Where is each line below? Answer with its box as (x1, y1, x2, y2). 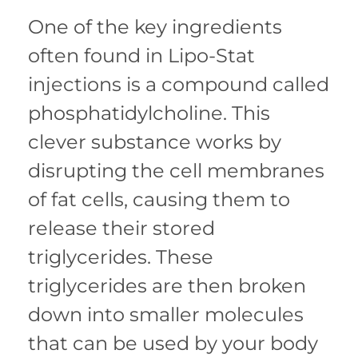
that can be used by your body (28, 332, 318, 356)
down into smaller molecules (28, 303, 304, 327)
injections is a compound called (28, 73, 329, 97)
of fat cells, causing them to (28, 188, 290, 212)
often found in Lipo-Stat (28, 44, 255, 68)
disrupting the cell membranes (28, 159, 324, 183)
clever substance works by (28, 130, 281, 154)
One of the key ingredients (28, 15, 282, 39)
